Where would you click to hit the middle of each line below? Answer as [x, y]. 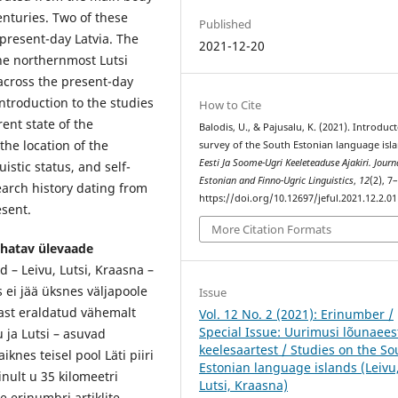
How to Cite [231, 104]
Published [226, 24]
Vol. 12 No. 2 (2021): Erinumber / [297, 314]
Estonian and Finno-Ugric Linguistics [277, 180]
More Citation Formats [272, 230]
